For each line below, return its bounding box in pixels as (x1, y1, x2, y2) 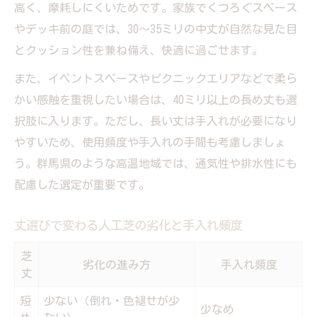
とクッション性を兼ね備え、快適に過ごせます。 (14, 44, 263, 56)
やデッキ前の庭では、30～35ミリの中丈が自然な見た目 (14, 23, 297, 35)
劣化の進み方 (83, 258, 151, 270)
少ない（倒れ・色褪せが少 (44, 294, 180, 306)
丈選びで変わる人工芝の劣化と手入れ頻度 (14, 219, 243, 231)
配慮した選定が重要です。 (14, 178, 150, 190)
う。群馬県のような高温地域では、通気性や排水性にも (14, 157, 297, 169)
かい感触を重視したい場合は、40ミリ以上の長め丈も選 (14, 93, 297, 105)
